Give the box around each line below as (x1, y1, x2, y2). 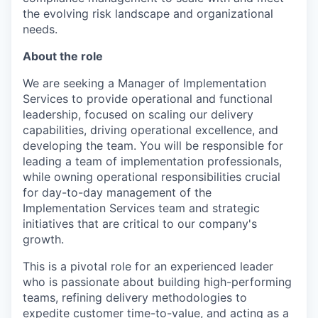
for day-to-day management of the (23, 185, 212, 199)
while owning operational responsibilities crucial (23, 170, 280, 184)
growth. (23, 232, 64, 246)
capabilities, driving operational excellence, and (23, 123, 278, 137)
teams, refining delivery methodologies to (23, 290, 247, 305)
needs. (23, 22, 57, 36)
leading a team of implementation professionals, (23, 154, 282, 168)
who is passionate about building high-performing (23, 275, 292, 289)
